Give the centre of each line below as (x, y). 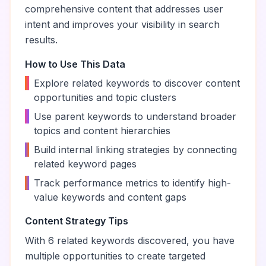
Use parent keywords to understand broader (135, 116)
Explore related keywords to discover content (137, 83)
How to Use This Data (75, 64)
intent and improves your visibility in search (122, 24)
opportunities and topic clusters (105, 97)
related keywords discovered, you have (144, 240)
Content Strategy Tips (77, 221)
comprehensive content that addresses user (124, 9)
